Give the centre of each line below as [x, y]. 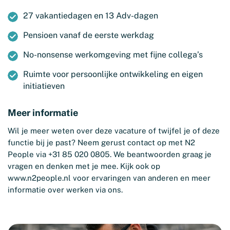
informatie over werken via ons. [65, 190]
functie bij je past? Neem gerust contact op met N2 [101, 142]
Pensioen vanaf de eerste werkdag [89, 35]
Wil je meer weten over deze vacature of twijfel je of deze [114, 131]
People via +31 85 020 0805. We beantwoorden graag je [110, 154]
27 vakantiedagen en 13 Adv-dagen [91, 16]
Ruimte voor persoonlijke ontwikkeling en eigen [113, 74]
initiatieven [44, 86]
